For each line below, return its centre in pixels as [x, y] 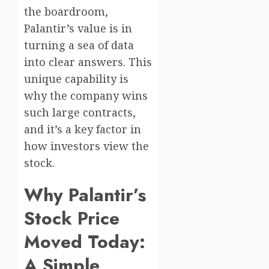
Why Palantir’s [85, 195]
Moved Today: [85, 242]
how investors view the [86, 146]
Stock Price [72, 219]
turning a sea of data [79, 45]
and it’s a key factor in [83, 129]
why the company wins [86, 96]
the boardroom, [66, 12]
